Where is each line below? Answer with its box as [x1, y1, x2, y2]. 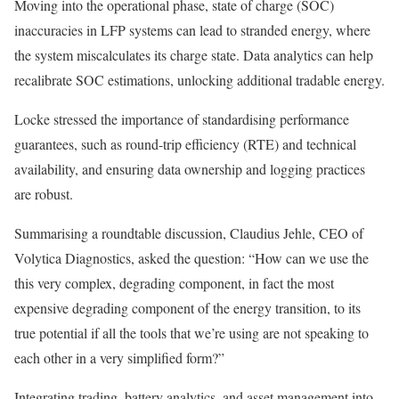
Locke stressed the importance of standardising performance [14, 110, 349, 129]
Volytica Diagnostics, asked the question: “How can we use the [14, 248, 369, 268]
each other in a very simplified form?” [14, 348, 229, 368]
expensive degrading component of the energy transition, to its [14, 298, 361, 318]
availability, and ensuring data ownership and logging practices [14, 159, 365, 179]
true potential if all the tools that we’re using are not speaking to [14, 323, 369, 343]
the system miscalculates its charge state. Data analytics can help [14, 45, 373, 65]
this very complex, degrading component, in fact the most [14, 273, 334, 293]
